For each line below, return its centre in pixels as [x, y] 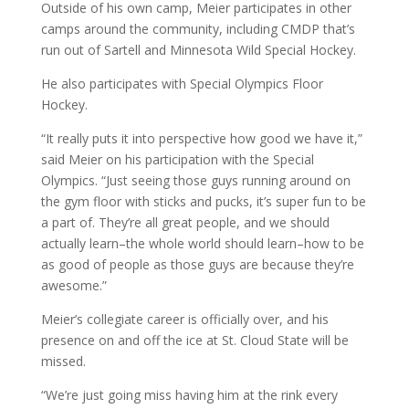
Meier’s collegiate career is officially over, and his [184, 319]
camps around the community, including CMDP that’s [198, 28]
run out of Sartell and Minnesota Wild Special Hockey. [198, 49]
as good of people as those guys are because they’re [197, 264]
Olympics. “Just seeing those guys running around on [195, 180]
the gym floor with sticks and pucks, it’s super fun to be [203, 201]
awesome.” [73, 285]
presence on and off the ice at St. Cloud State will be [194, 340]
